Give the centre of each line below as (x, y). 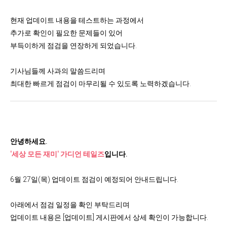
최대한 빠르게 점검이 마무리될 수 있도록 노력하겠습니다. (101, 84)
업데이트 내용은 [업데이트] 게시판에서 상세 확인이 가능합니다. (109, 217)
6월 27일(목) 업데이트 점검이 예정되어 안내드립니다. (94, 179)
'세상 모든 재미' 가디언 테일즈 (57, 154)
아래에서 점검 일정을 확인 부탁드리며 (70, 205)
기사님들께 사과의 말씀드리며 (58, 71)
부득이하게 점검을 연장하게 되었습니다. (73, 46)
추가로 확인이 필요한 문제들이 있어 (66, 33)
